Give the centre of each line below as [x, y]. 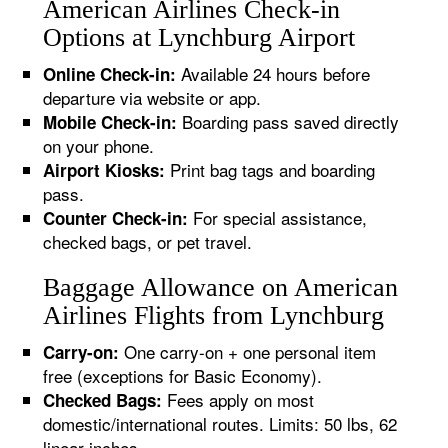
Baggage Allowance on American [221, 287]
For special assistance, [278, 217]
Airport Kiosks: [104, 170]
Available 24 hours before [273, 73]
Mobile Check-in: [110, 122]
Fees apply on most [238, 399]
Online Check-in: [110, 74]
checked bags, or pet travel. [148, 241]
